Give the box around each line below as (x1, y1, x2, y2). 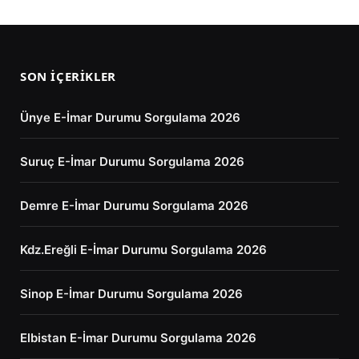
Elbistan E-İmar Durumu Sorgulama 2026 (20, 329, 256, 345)
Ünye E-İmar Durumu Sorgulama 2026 (20, 109, 240, 125)
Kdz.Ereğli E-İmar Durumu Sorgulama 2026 (20, 241, 267, 257)
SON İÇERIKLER (20, 67, 116, 84)
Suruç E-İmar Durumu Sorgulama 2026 (20, 153, 244, 169)
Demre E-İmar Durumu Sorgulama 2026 (20, 197, 248, 213)
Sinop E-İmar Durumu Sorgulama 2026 (20, 285, 243, 301)
